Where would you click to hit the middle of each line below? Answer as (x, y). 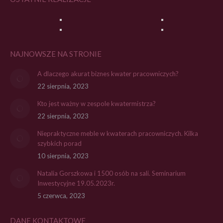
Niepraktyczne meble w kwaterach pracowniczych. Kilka (118, 133)
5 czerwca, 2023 (61, 196)
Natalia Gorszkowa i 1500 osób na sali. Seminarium (111, 173)
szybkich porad (59, 143)
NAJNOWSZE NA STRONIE (56, 54)
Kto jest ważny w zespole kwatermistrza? (97, 104)
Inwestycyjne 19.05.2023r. (76, 183)
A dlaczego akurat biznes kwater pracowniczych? (108, 74)
